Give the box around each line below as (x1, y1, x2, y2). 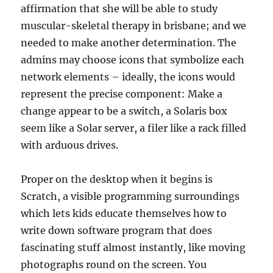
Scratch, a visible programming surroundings (21, 190, 240, 202)
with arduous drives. (21, 139, 119, 151)
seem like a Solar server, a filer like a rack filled (21, 122, 247, 134)
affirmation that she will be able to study (21, 2, 218, 15)
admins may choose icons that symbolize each (21, 54, 245, 66)
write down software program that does (21, 224, 213, 236)
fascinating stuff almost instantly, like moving (21, 241, 246, 253)
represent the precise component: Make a (21, 88, 223, 100)
